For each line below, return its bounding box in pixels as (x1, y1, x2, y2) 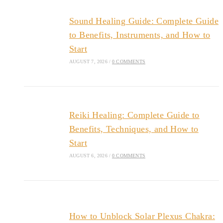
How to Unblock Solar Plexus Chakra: (69, 211, 215, 221)
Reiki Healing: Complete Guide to (69, 110, 200, 120)
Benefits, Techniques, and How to (69, 123, 199, 134)
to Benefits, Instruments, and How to (69, 29, 211, 40)
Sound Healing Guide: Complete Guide (69, 15, 219, 26)
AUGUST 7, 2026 (69, 58, 108, 64)
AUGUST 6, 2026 (69, 152, 108, 158)
